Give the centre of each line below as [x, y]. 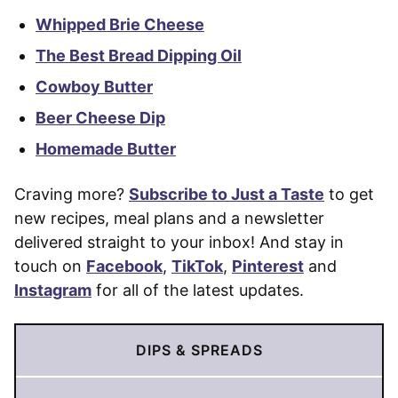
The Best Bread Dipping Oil [139, 55]
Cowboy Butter [94, 86]
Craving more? [72, 194]
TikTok [197, 266]
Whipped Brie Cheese [120, 24]
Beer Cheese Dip [100, 117]
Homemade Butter [106, 148]
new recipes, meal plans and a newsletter [169, 218]
